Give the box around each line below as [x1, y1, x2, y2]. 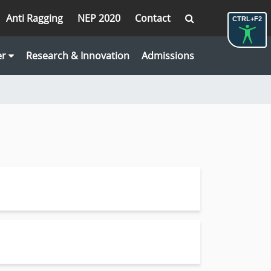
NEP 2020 [77, 11, 120, 25]
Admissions [142, 49, 194, 62]
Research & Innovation [26, 49, 129, 62]
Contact [135, 11, 171, 25]
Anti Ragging [6, 11, 63, 25]
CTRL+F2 [232, 15, 262, 22]
